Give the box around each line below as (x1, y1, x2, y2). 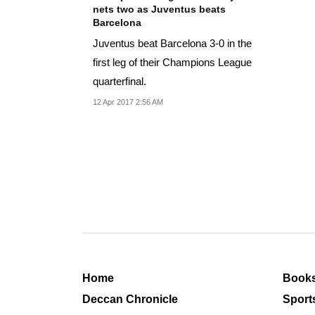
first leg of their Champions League (93, 56, 252, 69)
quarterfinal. (93, 75, 146, 88)
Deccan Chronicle (82, 293, 178, 306)
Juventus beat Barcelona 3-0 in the (93, 37, 252, 50)
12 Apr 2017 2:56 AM (93, 98, 163, 107)
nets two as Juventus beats (93, 4, 226, 15)
